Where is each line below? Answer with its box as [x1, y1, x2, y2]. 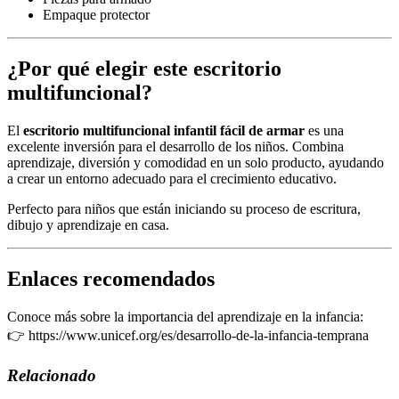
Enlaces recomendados [7, 267, 215, 291]
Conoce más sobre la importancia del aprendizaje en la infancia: [7, 309, 363, 325]
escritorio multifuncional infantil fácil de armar [23, 123, 305, 139]
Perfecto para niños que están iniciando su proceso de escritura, [7, 201, 361, 217]
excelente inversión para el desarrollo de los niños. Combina [7, 139, 344, 155]
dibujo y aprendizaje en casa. [7, 217, 169, 233]
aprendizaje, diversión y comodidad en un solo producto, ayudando [7, 155, 384, 171]
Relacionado [7, 365, 96, 385]
